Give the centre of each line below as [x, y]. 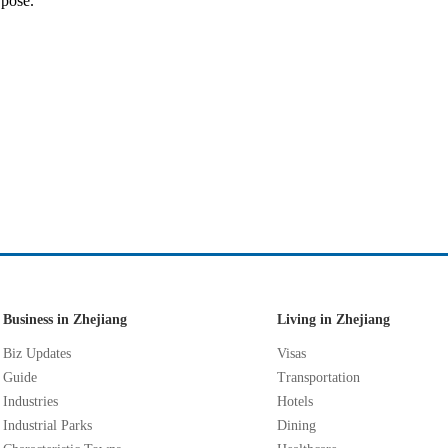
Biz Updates [37, 353]
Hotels [295, 401]
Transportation [318, 377]
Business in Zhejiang [65, 319]
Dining [296, 425]
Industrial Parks [47, 425]
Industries [30, 401]
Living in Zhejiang [333, 319]
